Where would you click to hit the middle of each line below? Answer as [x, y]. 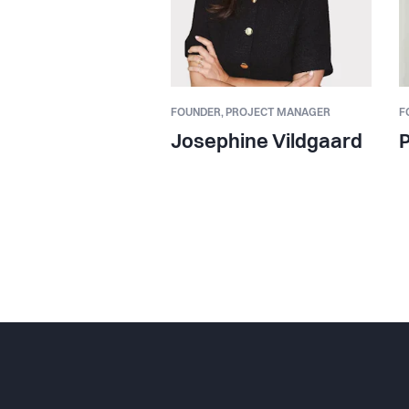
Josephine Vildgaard [267, 142]
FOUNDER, [198, 113]
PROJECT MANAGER [278, 113]
